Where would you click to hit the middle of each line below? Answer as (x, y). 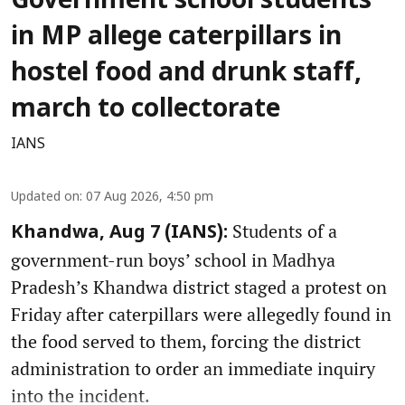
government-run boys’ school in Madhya (173, 259)
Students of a (283, 231)
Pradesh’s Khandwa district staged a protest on (199, 287)
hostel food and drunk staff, (186, 74)
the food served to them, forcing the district (186, 341)
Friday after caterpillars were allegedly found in (201, 314)
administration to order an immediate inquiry (193, 368)
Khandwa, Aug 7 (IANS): (119, 233)
